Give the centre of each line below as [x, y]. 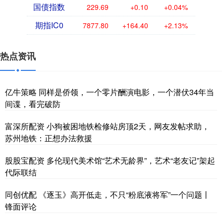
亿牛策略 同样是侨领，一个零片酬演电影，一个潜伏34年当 [110, 92]
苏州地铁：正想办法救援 [49, 138]
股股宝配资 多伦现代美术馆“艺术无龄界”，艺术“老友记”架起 [110, 160]
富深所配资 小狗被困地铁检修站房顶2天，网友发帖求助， [107, 126]
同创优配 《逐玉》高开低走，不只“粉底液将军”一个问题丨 [108, 194]
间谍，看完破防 [33, 104]
